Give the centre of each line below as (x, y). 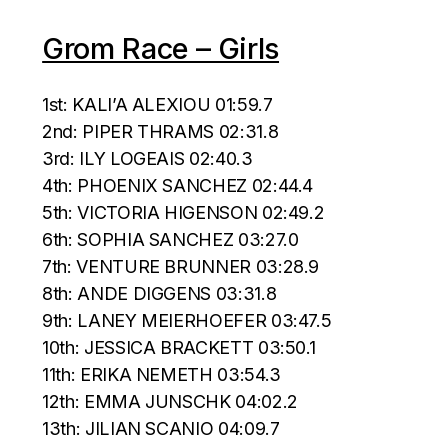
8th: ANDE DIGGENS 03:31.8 (159, 293)
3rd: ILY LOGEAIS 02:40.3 (147, 158)
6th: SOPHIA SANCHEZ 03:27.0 (170, 239)
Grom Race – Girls (161, 48)
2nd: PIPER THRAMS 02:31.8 (160, 131)
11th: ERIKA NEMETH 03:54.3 (161, 374)
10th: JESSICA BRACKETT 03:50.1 (179, 347)
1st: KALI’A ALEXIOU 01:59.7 (157, 104)
